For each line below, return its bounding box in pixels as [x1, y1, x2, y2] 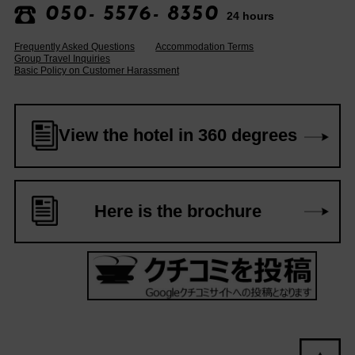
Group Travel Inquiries [13, 52, 110, 63]
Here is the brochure [94, 200, 261, 221]
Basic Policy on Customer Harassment [13, 64, 179, 75]
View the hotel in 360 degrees [58, 125, 297, 146]
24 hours [227, 9, 275, 22]
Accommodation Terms [155, 40, 254, 52]
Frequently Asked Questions [13, 40, 135, 52]
